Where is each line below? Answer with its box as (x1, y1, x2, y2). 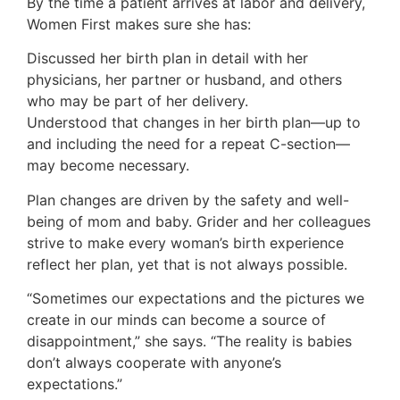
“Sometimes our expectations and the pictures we (27, 289, 364, 308)
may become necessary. (27, 156, 189, 175)
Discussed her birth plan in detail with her (27, 49, 308, 68)
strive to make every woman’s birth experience (27, 233, 344, 252)
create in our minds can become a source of (27, 311, 326, 329)
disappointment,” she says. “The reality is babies (27, 332, 352, 351)
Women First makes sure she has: (27, 14, 251, 33)
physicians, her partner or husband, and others (27, 71, 342, 89)
